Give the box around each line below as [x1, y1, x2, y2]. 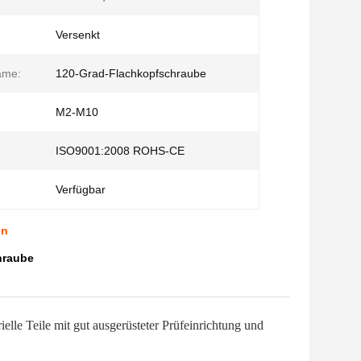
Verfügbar [56, 183, 106, 196]
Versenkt [56, 28, 100, 41]
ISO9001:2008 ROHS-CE [56, 144, 185, 157]
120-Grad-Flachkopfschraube [56, 67, 206, 80]
